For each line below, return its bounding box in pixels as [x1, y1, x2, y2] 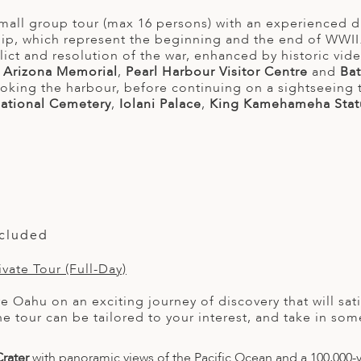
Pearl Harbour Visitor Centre [126, 63, 308, 81]
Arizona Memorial [3, 63, 118, 81]
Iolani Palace [119, 95, 201, 114]
